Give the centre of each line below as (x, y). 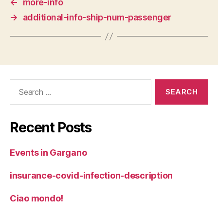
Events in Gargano (48, 153)
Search (19, 84)
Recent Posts (51, 127)
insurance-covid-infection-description (91, 175)
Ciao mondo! (37, 198)
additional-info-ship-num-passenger (97, 17)
